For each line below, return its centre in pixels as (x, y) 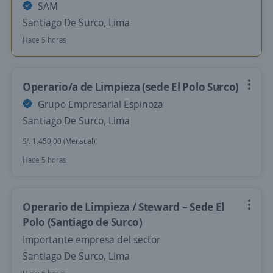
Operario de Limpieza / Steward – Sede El (124, 207)
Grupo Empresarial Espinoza (99, 104)
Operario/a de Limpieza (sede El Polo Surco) (131, 87)
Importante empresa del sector (91, 239)
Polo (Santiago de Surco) (83, 222)
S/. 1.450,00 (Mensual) (59, 141)
